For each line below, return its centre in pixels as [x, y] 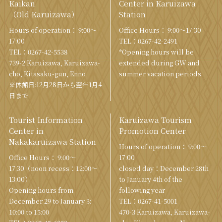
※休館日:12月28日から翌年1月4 [55, 85]
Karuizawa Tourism [155, 120]
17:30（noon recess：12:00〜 [53, 168]
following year [142, 190]
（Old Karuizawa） [44, 14]
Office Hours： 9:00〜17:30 [160, 30]
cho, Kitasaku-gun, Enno [47, 74]
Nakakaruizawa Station [52, 142]
